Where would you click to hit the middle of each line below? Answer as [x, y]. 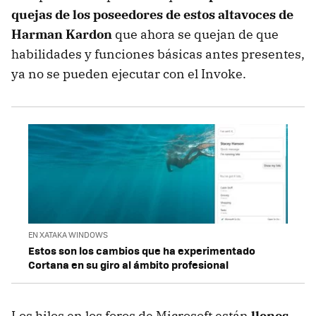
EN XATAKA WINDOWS [68, 234]
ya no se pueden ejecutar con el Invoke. [129, 74]
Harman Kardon [62, 35]
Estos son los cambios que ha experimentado [142, 250]
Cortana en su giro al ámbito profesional [128, 264]
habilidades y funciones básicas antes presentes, [158, 54]
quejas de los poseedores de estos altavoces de [152, 15]
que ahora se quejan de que [195, 35]
